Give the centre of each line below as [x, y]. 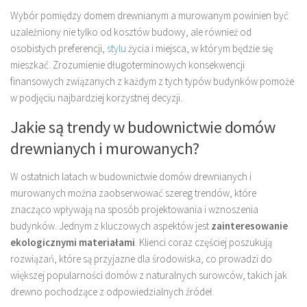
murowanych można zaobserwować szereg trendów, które [133, 193]
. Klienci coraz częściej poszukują [204, 243]
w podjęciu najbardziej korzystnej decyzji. [96, 98]
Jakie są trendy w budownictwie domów [143, 127]
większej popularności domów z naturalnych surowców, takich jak [149, 275]
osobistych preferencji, [59, 49]
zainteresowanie [249, 226]
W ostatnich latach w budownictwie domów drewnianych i [131, 177]
